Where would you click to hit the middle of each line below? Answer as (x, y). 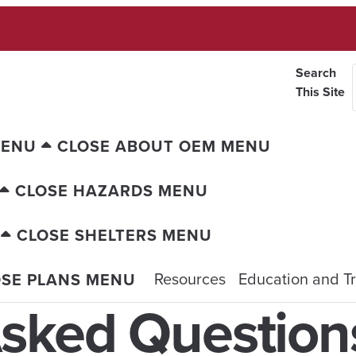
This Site (320, 92)
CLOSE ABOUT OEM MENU (164, 146)
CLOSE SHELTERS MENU (114, 235)
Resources (190, 278)
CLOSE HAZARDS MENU (112, 190)
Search (315, 73)
